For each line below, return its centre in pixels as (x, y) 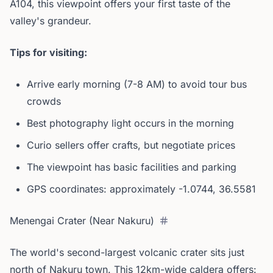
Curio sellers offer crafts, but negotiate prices (131, 145)
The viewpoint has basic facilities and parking (132, 167)
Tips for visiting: (48, 52)
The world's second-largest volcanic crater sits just (127, 252)
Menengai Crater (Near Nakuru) (82, 221)
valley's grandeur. (51, 21)
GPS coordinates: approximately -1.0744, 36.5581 (141, 189)
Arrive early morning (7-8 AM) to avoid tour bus (137, 84)
